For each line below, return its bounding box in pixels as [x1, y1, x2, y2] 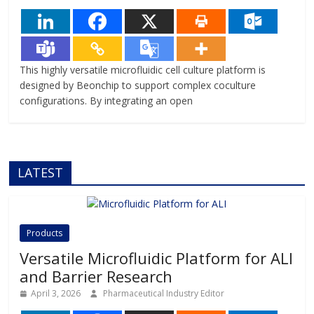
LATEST [18, 164, 64, 182]
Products [27, 227, 63, 240]
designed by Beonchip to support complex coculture [20, 78, 257, 93]
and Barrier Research [20, 266, 173, 287]
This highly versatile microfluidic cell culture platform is [20, 63, 266, 77]
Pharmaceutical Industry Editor [102, 287, 224, 300]
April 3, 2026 [30, 287, 81, 300]
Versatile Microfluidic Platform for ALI [20, 247, 294, 269]
